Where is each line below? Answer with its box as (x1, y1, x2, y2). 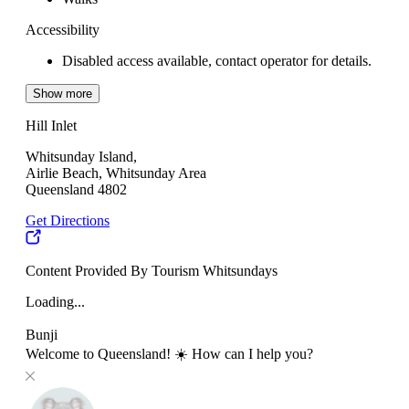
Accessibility (26, 22, 100, 38)
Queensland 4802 (26, 182, 127, 198)
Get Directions (26, 213, 110, 229)
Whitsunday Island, (26, 149, 137, 165)
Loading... (26, 294, 85, 310)
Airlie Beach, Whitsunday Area (26, 165, 206, 182)
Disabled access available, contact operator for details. (62, 53, 372, 69)
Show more (33, 87, 92, 101)
